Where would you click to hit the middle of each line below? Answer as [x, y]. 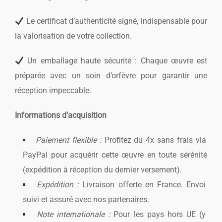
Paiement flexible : [68, 140]
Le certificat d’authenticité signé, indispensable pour [115, 21]
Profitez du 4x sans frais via [154, 140]
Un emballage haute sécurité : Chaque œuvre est [115, 61]
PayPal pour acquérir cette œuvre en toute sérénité [115, 155]
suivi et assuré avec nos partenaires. [86, 200]
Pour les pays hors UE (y [158, 215]
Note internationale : [74, 215]
